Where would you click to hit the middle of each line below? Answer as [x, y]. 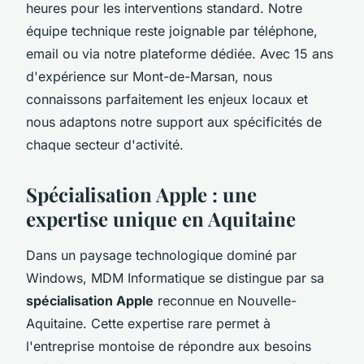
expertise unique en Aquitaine [161, 218]
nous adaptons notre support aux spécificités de [174, 121]
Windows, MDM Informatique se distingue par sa [175, 277]
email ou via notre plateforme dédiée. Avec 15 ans [180, 53]
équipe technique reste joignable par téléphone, [172, 30]
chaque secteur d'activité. [105, 144]
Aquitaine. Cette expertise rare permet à [148, 323]
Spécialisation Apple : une [141, 194]
